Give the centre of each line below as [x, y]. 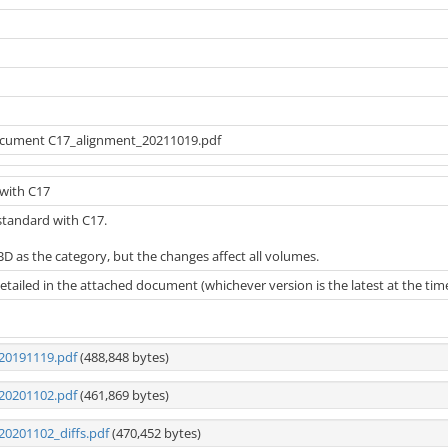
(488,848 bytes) [123, 357]
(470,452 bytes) [155, 433]
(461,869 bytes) [123, 395]
